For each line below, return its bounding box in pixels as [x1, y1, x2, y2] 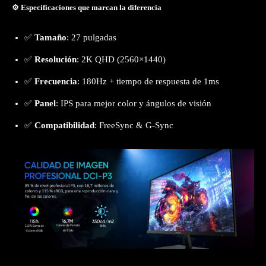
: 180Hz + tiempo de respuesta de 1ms [77, 77, 219, 87]
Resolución [34, 55, 77, 65]
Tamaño [34, 33, 66, 43]
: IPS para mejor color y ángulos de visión [56, 99, 211, 109]
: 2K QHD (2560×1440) [77, 55, 166, 65]
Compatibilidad [34, 121, 94, 131]
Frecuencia [34, 77, 77, 87]
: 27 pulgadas [66, 33, 116, 43]
